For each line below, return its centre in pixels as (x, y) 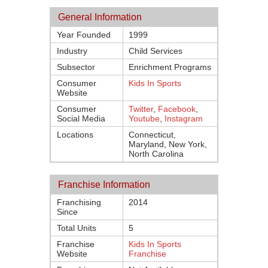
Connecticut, (152, 135)
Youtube (144, 118)
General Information (100, 17)
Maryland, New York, (168, 144)
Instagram (184, 118)
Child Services (156, 51)
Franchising (79, 202)
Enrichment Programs (170, 67)
